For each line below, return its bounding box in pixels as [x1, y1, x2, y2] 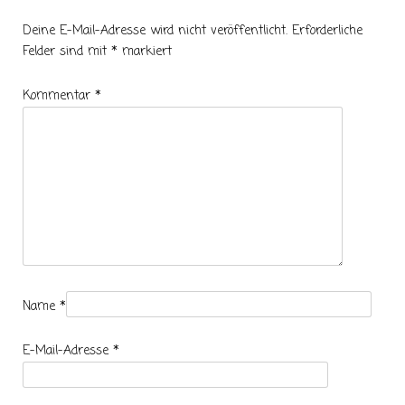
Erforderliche [292, 21, 363, 41]
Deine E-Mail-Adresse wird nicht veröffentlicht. [23, 21, 287, 41]
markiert [118, 42, 172, 61]
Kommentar [23, 86, 95, 106]
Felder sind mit [23, 42, 111, 61]
